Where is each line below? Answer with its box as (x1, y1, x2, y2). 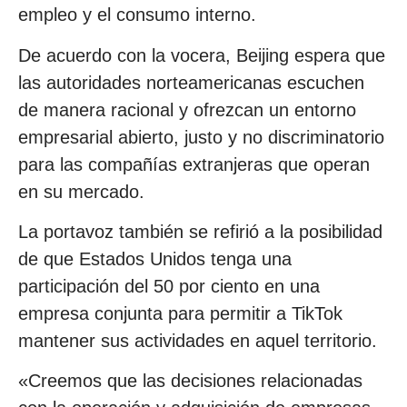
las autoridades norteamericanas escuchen (18, 72, 364, 93)
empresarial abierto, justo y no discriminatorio (18, 126, 384, 147)
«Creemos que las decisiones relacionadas (18, 371, 362, 392)
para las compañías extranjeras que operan (18, 154, 370, 174)
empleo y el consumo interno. (18, 5, 256, 25)
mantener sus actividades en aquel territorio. (18, 330, 377, 351)
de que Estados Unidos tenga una (18, 248, 292, 269)
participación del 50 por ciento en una (18, 275, 320, 296)
